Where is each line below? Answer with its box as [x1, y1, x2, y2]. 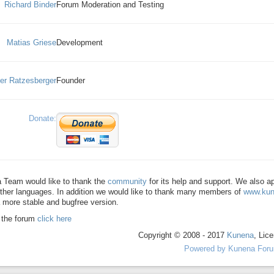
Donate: [29, 114, 57, 124]
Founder [56, 76, 86, 86]
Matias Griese [7, 38, 57, 48]
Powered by [184, 244, 226, 254]
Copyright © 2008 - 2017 [138, 231, 227, 240]
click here [37, 214, 72, 224]
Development [56, 38, 103, 48]
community [108, 177, 147, 187]
